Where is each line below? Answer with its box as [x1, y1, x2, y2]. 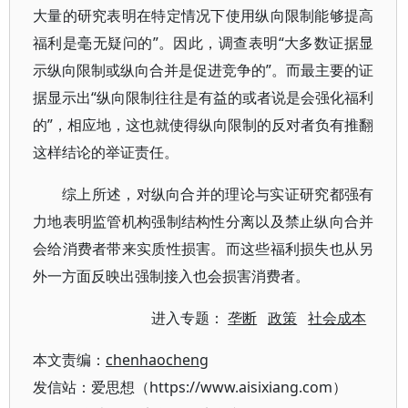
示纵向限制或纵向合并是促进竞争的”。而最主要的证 [33, 60, 374, 80]
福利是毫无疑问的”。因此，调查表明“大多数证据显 [33, 33, 374, 53]
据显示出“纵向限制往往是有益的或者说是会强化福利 [33, 87, 374, 107]
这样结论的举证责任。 [33, 142, 178, 162]
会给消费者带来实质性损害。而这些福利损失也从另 [33, 239, 374, 259]
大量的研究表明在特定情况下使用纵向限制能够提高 [33, 5, 374, 25]
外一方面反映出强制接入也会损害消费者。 [33, 266, 310, 286]
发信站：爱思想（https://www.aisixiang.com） [33, 377, 347, 397]
